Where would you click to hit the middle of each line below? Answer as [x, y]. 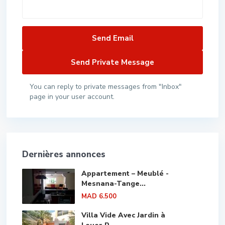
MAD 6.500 [99, 196]
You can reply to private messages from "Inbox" [106, 86]
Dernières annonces [64, 154]
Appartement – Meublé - [125, 173]
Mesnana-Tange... [114, 183]
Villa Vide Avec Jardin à [123, 215]
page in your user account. [72, 96]
